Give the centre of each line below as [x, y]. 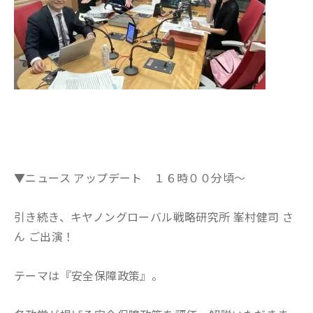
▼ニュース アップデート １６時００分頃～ [130, 177]
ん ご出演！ [44, 236]
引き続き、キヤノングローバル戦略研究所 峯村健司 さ [154, 217]
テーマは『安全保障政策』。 [89, 275]
